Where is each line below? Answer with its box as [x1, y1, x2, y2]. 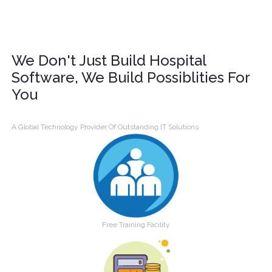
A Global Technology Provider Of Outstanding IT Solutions [12, 122, 199, 131]
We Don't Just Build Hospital [12, 51, 206, 69]
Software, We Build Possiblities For [12, 68, 250, 86]
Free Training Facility [102, 220, 170, 229]
